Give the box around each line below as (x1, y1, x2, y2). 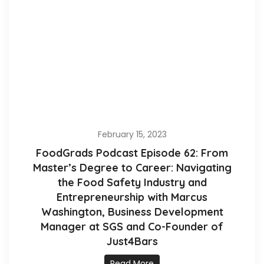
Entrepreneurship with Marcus (57, 190, 207, 204)
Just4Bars (106, 235, 158, 249)
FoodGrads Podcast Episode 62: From (36, 146, 228, 160)
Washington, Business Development (41, 205, 223, 219)
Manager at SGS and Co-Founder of (41, 220, 223, 234)
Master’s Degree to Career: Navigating (32, 161, 232, 175)
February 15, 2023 (97, 128, 167, 141)
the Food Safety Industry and (57, 176, 207, 190)
